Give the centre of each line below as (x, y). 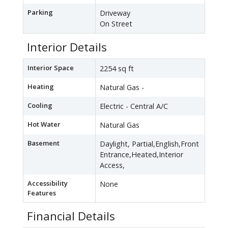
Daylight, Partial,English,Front (149, 144)
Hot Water (44, 124)
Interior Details (67, 47)
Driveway (115, 13)
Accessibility (48, 183)
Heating (41, 87)
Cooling (40, 106)
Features (42, 193)
